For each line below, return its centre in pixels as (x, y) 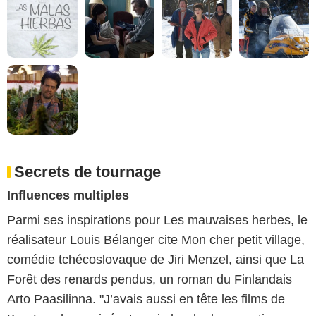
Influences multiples (68, 196)
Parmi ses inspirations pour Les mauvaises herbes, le (157, 220)
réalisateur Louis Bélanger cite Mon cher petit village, (156, 240)
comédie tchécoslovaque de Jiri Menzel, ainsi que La (156, 260)
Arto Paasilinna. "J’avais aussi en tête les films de (146, 299)
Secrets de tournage (87, 172)
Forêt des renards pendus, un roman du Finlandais (150, 280)
